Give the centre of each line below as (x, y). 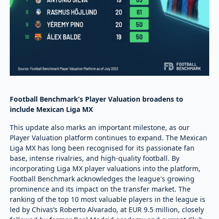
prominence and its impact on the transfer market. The (100, 189)
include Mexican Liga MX (51, 109)
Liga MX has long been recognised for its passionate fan (102, 148)
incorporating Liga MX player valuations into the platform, (105, 168)
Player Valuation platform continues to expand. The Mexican (109, 137)
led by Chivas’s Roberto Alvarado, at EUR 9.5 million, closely (107, 209)
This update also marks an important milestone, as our (100, 127)
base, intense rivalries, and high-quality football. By (95, 158)
